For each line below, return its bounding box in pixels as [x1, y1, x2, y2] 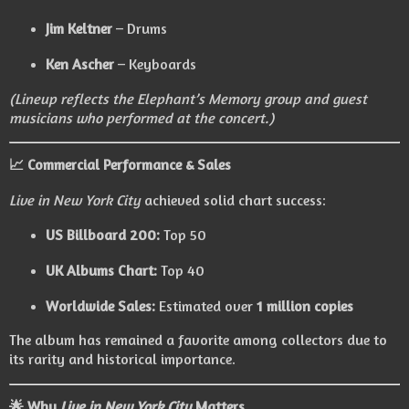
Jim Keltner [45, 18, 112, 37]
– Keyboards [113, 54, 196, 73]
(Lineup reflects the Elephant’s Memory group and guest [9, 89, 367, 108]
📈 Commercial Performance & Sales [9, 155, 231, 174]
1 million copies [256, 296, 353, 315]
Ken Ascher [45, 54, 114, 73]
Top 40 [156, 260, 204, 279]
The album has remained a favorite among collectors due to [9, 330, 387, 350]
